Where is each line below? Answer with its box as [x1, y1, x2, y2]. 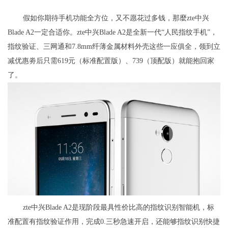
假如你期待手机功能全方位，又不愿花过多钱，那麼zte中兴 [23, 14, 209, 22]
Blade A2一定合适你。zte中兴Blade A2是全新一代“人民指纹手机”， [8, 28, 217, 36]
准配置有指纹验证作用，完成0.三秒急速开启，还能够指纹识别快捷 [8, 217, 220, 225]
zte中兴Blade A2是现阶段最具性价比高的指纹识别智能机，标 [23, 203, 214, 211]
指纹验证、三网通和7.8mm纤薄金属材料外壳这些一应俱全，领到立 [8, 42, 220, 50]
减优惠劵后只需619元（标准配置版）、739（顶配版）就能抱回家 [8, 56, 214, 65]
